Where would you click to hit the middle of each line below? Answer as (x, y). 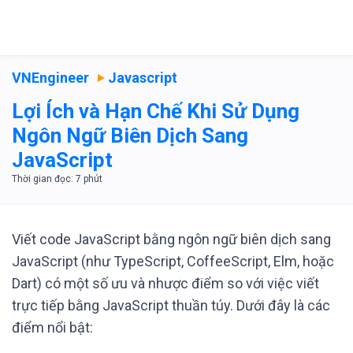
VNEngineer (50, 78)
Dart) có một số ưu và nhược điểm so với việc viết (165, 283)
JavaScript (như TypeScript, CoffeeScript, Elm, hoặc (173, 261)
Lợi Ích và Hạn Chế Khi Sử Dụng (156, 111)
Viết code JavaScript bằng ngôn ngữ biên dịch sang (171, 239)
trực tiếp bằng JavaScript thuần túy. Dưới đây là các (171, 305)
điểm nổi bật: (52, 327)
